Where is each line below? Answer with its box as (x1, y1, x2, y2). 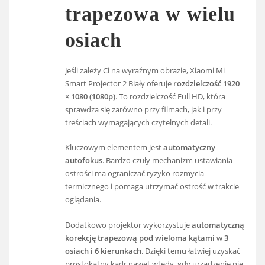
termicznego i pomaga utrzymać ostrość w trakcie (65, 181, 240, 192)
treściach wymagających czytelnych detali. (65, 117, 212, 128)
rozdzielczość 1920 (173, 78, 240, 89)
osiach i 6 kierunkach (65, 245, 142, 256)
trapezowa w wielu (65, 2, 236, 25)
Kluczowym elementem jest (65, 142, 164, 153)
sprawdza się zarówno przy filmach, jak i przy (65, 104, 222, 115)
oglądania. (65, 194, 102, 205)
